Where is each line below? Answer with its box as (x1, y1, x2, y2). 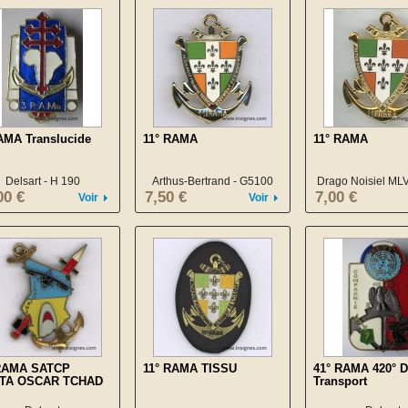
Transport (313, 374, 367, 388)
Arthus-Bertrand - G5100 (152, 175, 273, 188)
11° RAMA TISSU (143, 362, 237, 375)
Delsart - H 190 (5, 175, 80, 188)
